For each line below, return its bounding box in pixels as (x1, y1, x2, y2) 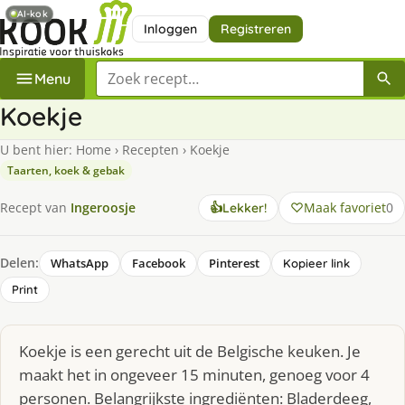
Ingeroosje (71, 199, 136, 217)
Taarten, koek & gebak (7, 162, 125, 178)
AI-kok (17, 7, 48, 21)
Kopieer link (283, 255, 350, 270)
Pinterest (209, 254, 259, 271)
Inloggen (143, 20, 197, 37)
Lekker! (222, 199, 267, 216)
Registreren (220, 20, 291, 37)
